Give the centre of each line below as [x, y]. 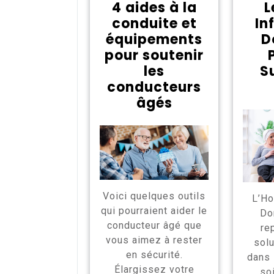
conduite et [154, 24]
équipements [154, 39]
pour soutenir [154, 55]
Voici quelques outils [154, 196]
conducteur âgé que [154, 225]
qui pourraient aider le [154, 211]
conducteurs [154, 87]
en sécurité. [154, 255]
